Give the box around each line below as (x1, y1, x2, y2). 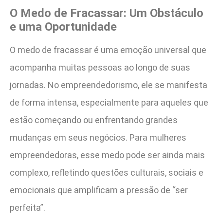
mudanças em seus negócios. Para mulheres (10, 132, 186, 143)
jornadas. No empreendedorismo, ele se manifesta (10, 80, 207, 91)
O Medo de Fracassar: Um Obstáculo (10, 6, 203, 20)
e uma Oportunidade (10, 20, 117, 34)
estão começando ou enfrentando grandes (10, 115, 178, 126)
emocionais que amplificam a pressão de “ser (10, 185, 188, 196)
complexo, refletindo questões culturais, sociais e (10, 167, 203, 178)
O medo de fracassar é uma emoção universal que (10, 45, 206, 55)
